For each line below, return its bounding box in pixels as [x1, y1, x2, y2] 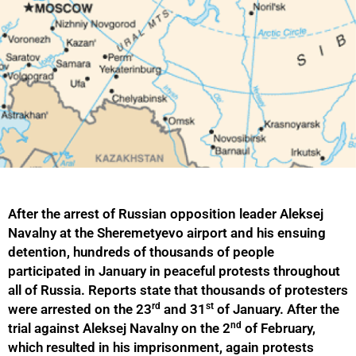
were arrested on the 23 [8, 302, 152, 317]
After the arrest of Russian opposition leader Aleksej [8, 207, 323, 222]
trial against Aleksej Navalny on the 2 [8, 321, 230, 336]
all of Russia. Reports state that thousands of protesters [8, 283, 348, 298]
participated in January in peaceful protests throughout [8, 264, 340, 279]
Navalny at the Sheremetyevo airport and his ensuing [8, 226, 326, 241]
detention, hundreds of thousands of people [8, 245, 274, 260]
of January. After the [214, 302, 339, 317]
